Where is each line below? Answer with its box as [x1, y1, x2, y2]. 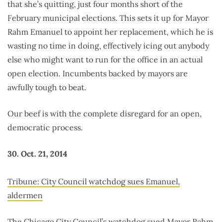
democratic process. [7, 122, 83, 133]
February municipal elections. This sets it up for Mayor [7, 13, 209, 23]
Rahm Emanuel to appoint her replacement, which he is [7, 27, 213, 37]
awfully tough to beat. [7, 82, 86, 93]
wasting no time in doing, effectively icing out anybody [7, 41, 209, 51]
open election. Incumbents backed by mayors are [7, 68, 188, 79]
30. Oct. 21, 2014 [7, 149, 67, 159]
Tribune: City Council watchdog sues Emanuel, [7, 176, 180, 187]
